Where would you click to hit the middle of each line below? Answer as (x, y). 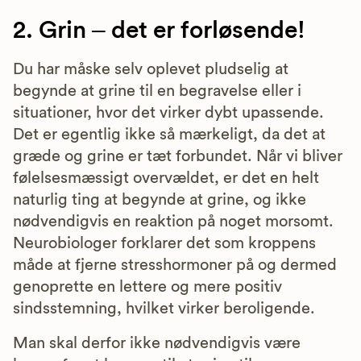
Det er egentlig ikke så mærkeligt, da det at (169, 134)
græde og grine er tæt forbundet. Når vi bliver (178, 156)
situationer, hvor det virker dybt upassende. (168, 112)
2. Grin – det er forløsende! (159, 30)
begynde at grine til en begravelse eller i (157, 91)
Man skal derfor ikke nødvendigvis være (157, 343)
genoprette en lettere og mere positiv (147, 286)
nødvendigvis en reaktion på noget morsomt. (173, 221)
